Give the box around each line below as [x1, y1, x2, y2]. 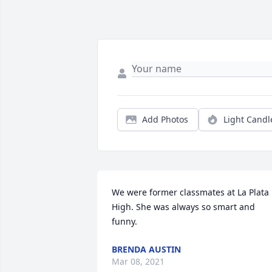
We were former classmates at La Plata [112, 186, 269, 199]
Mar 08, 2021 [112, 256, 165, 268]
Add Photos [142, 114, 188, 126]
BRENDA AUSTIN [112, 243, 181, 256]
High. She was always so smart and [112, 201, 255, 213]
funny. [112, 216, 137, 228]
